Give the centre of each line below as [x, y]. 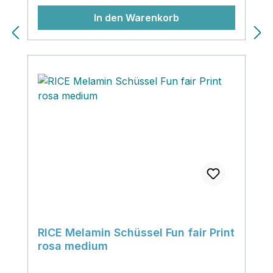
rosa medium [73, 246]
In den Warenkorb [136, 17]
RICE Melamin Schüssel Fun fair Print [136, 232]
